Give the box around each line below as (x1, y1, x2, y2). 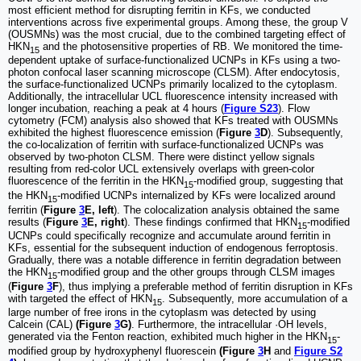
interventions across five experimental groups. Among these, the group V (8, 15, 348, 28)
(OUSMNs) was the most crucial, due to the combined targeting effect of (8, 27, 346, 40)
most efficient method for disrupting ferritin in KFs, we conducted (8, 3, 310, 16)
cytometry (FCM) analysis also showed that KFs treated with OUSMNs (8, 114, 338, 127)
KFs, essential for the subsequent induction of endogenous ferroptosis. (8, 242, 338, 255)
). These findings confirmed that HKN (124, 215, 297, 228)
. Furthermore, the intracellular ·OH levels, (131, 318, 327, 331)
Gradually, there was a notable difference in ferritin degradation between (8, 254, 341, 267)
